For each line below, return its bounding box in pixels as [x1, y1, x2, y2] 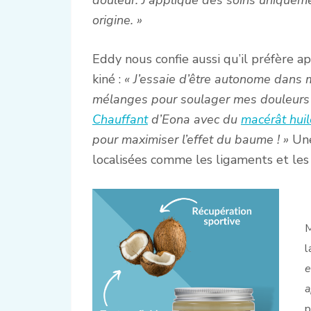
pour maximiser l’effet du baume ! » [92, 131, 289, 148]
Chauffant [92, 110, 148, 128]
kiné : [92, 70, 124, 87]
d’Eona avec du [148, 110, 241, 128]
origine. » [92, 11, 142, 28]
